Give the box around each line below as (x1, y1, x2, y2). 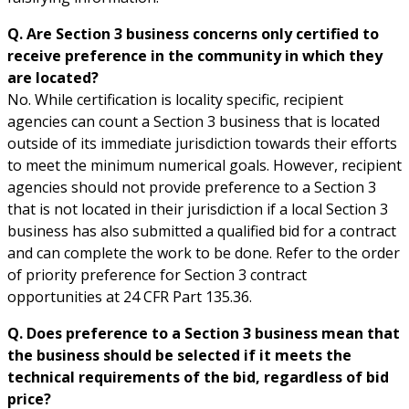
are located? (7, 67, 99, 88)
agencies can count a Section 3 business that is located (7, 110, 380, 131)
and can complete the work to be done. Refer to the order (7, 242, 400, 263)
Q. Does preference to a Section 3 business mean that (7, 322, 400, 343)
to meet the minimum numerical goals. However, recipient (7, 154, 402, 175)
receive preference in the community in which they (7, 45, 383, 66)
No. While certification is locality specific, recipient (7, 89, 343, 110)
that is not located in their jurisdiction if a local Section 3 (7, 198, 388, 219)
